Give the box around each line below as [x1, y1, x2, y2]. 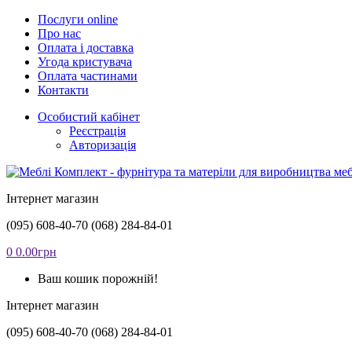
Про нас [38, 27, 81, 40]
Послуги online [38, 13, 118, 26]
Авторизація [69, 138, 136, 152]
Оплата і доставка [38, 41, 134, 54]
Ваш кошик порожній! [38, 272, 158, 285]
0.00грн [16, 245, 57, 258]
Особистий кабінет [38, 110, 140, 123]
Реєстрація [69, 124, 126, 137]
